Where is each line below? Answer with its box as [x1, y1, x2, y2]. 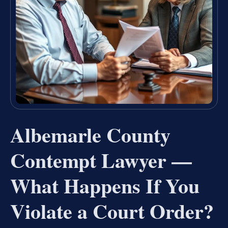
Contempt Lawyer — [10, 145, 192, 176]
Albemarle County [10, 120, 170, 150]
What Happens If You [10, 170, 199, 201]
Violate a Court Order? [10, 196, 214, 226]
